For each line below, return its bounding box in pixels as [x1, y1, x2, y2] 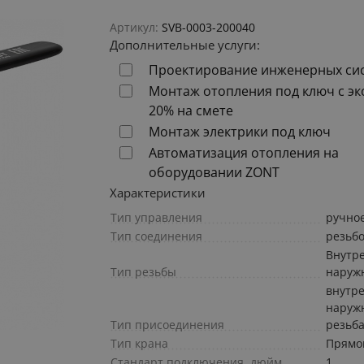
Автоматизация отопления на [149, 144, 340, 162]
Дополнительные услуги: [110, 37, 261, 54]
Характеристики [110, 184, 206, 201]
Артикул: [110, 19, 159, 36]
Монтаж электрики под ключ [149, 123, 331, 141]
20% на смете [149, 102, 234, 120]
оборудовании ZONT [149, 163, 280, 182]
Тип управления [110, 210, 203, 226]
